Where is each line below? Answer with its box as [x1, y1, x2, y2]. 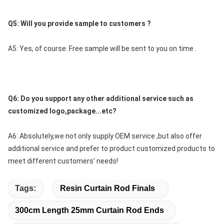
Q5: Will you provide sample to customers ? [8, 19, 151, 27]
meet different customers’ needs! [8, 156, 118, 165]
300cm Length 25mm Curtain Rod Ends [15, 205, 164, 214]
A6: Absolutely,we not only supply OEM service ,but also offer [8, 131, 202, 140]
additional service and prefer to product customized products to [8, 144, 215, 152]
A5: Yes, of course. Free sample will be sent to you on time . [8, 44, 196, 52]
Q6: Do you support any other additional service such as [8, 94, 193, 102]
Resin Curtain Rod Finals [60, 183, 157, 192]
